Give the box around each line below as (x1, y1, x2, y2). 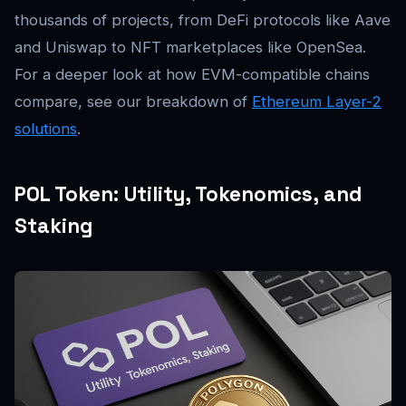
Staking (14, 212, 92, 239)
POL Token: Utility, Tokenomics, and (14, 180, 362, 208)
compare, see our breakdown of (14, 92, 252, 111)
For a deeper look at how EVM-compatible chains (14, 64, 370, 83)
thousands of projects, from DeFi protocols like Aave (14, 10, 391, 29)
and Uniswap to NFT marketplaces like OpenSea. (14, 37, 366, 56)
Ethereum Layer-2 (252, 92, 382, 111)
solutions (14, 119, 77, 138)
